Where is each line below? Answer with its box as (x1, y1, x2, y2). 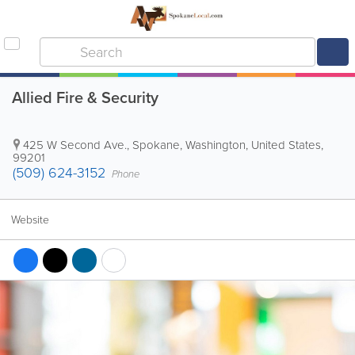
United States (251, 136, 321, 154)
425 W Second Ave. (23, 136, 127, 154)
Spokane (132, 136, 180, 154)
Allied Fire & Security (12, 86, 158, 109)
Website (11, 212, 49, 228)
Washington (185, 136, 246, 154)
